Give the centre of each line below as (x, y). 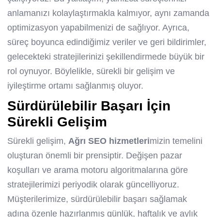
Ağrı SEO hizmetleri (109, 141)
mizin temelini (176, 141)
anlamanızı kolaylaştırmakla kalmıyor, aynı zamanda (108, 13)
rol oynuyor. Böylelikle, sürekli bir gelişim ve (91, 71)
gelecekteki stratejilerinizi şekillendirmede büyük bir (106, 57)
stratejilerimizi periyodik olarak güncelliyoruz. (93, 185)
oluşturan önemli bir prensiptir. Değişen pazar (95, 156)
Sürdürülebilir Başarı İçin (89, 106)
